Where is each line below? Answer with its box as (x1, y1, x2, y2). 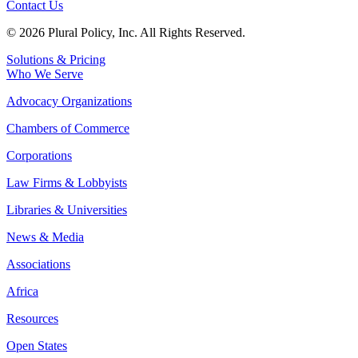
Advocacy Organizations (6, 94, 132, 109)
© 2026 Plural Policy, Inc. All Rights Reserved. (6, 26, 245, 40)
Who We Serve (6, 67, 83, 82)
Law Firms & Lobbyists (6, 176, 127, 190)
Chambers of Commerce (6, 121, 129, 136)
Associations (6, 257, 70, 272)
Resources (6, 312, 58, 326)
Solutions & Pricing (6, 53, 105, 67)
